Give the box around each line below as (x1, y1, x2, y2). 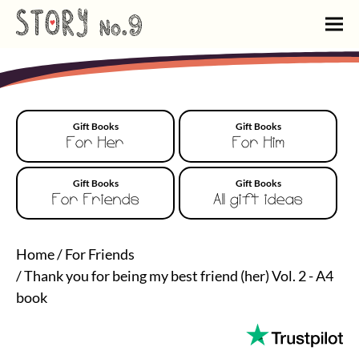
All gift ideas (213, 192, 303, 208)
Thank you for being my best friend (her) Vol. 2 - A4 (24, 267, 333, 284)
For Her (67, 135, 124, 151)
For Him (232, 135, 284, 151)
